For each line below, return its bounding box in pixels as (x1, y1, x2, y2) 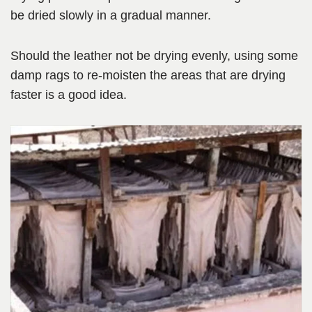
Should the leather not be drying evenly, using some (10, 49, 298, 63)
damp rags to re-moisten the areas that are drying (10, 68, 286, 83)
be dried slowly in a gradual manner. (10, 8, 211, 23)
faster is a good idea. (10, 88, 127, 102)
